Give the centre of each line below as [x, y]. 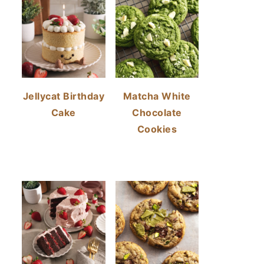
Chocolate [157, 112]
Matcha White [157, 96]
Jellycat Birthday [63, 96]
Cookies [157, 129]
